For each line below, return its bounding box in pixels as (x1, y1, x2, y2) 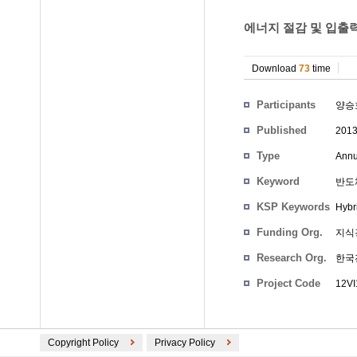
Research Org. (257, 252, 327, 264)
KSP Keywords (257, 201, 330, 213)
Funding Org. (257, 226, 323, 238)
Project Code (257, 277, 320, 289)
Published (257, 124, 307, 136)
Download (252, 63, 299, 74)
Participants (257, 99, 316, 111)
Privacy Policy (155, 337, 215, 348)
